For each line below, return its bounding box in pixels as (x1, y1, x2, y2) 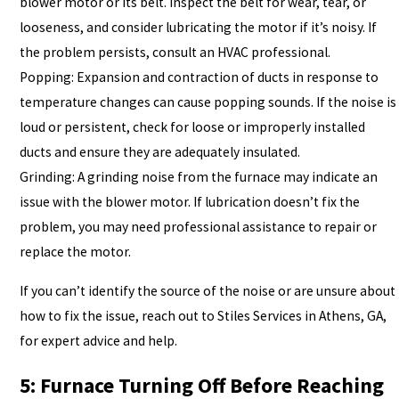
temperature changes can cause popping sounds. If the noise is (19, 93, 396, 110)
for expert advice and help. (19, 331, 177, 349)
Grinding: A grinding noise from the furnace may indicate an (19, 167, 378, 185)
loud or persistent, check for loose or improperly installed (19, 118, 365, 135)
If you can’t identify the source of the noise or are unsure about (19, 281, 395, 299)
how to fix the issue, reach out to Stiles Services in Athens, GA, (19, 306, 387, 324)
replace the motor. (19, 242, 131, 260)
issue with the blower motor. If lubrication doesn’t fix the (19, 192, 360, 210)
